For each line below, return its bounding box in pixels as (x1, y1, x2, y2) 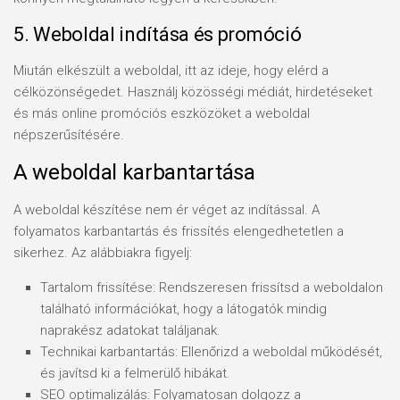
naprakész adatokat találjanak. (40, 322, 221, 338)
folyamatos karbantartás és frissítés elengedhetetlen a (13, 223, 344, 239)
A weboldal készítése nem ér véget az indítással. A (13, 202, 320, 218)
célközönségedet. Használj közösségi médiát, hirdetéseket (13, 84, 372, 100)
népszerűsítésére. (13, 127, 124, 143)
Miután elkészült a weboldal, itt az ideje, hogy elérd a (13, 62, 329, 79)
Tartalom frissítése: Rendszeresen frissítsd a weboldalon (40, 279, 383, 296)
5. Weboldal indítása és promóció (13, 23, 302, 46)
